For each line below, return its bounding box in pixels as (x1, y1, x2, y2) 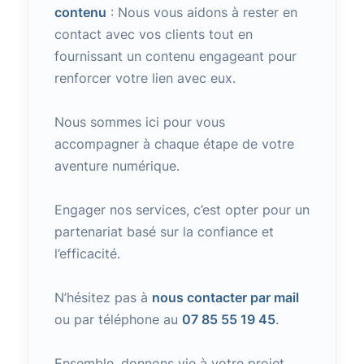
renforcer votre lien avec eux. (54, 70, 236, 86)
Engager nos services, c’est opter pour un (54, 201, 310, 218)
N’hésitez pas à (54, 289, 152, 305)
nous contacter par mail (151, 289, 299, 305)
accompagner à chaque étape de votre (54, 136, 294, 152)
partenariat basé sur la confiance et (54, 223, 274, 240)
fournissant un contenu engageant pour (54, 48, 297, 64)
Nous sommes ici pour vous (54, 114, 225, 130)
